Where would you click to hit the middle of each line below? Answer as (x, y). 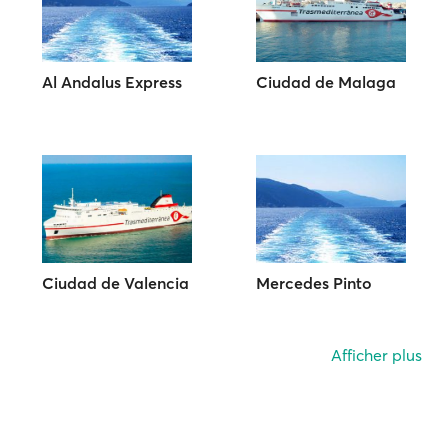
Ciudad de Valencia (116, 283)
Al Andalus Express (112, 82)
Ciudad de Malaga (325, 82)
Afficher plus (376, 355)
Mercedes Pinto (313, 283)
